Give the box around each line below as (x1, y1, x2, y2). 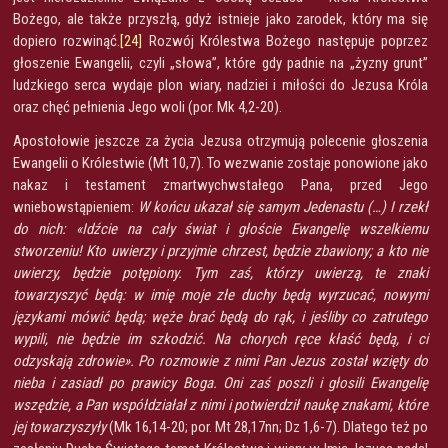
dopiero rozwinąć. (13, 31, 121, 50)
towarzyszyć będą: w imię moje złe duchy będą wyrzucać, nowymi (13, 285, 428, 304)
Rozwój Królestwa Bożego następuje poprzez (142, 31, 429, 50)
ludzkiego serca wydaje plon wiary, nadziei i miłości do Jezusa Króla (13, 75, 428, 94)
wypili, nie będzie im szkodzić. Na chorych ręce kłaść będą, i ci (13, 329, 428, 348)
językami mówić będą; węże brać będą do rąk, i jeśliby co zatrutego (13, 307, 428, 326)
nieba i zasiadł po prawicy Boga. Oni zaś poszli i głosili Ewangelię (13, 373, 428, 392)
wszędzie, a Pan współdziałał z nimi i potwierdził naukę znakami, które (13, 395, 428, 414)
